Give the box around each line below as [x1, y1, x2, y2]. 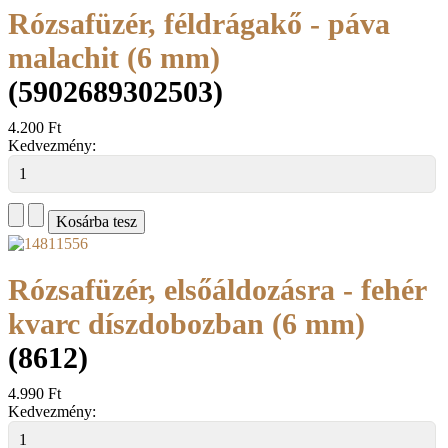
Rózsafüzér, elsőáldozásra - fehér [8, 273, 426, 307]
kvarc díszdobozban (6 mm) [8, 307, 365, 341]
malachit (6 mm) [8, 41, 220, 75]
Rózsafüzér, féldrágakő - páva [8, 7, 390, 41]
